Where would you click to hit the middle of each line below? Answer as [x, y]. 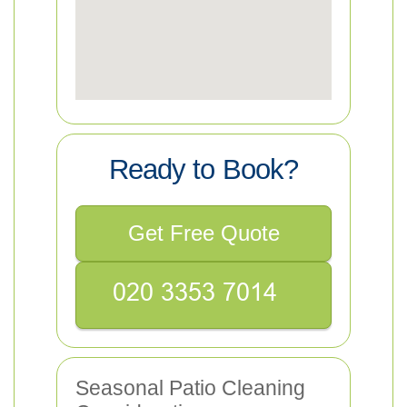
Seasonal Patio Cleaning [190, 388]
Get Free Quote [203, 233]
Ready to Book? [203, 169]
